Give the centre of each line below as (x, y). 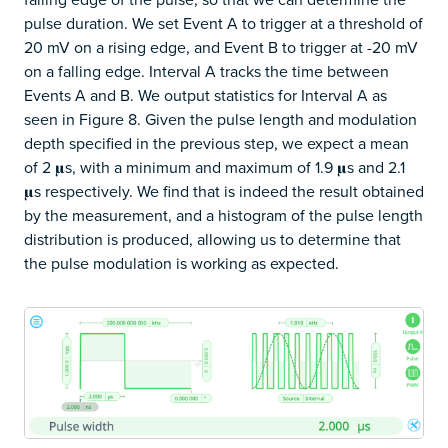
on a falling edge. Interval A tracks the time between (206, 71)
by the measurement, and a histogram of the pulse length (223, 215)
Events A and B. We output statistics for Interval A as (205, 95)
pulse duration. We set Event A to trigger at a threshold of (223, 23)
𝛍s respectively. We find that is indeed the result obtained (224, 191)
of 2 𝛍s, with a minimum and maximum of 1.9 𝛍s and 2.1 (214, 167)
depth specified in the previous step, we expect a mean (216, 143)
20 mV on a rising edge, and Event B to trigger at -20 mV (221, 47)
